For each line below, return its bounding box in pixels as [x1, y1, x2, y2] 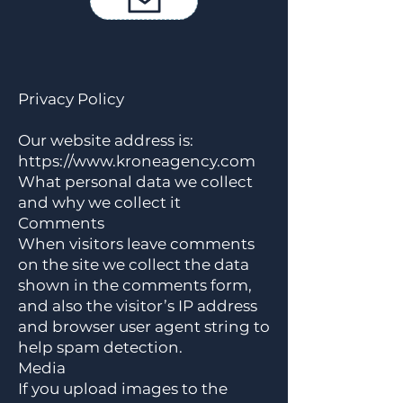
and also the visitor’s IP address [18, 297, 257, 315]
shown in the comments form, [18, 276, 252, 294]
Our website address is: [18, 131, 193, 149]
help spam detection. [18, 338, 183, 356]
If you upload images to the [18, 380, 228, 398]
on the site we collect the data [18, 255, 249, 273]
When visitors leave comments [18, 235, 255, 253]
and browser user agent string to [18, 318, 270, 336]
